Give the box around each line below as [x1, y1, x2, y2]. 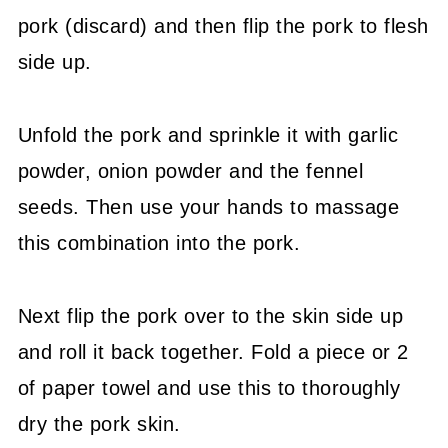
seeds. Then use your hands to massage [17, 195, 400, 218]
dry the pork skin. [17, 412, 181, 435]
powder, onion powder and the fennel [17, 159, 364, 182]
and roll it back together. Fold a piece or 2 [17, 340, 409, 363]
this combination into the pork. [17, 231, 301, 254]
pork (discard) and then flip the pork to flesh [17, 14, 429, 37]
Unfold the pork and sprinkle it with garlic [17, 123, 399, 146]
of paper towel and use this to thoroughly [17, 376, 401, 399]
